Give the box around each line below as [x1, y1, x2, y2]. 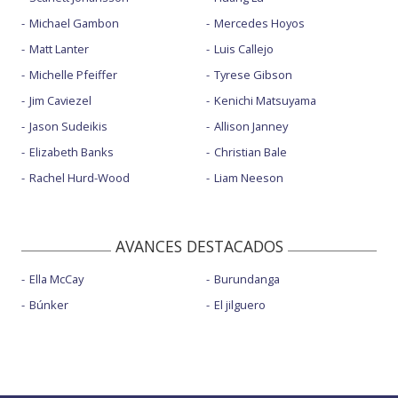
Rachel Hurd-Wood [29, 170, 130, 187]
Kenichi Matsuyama [213, 92, 316, 109]
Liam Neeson [213, 170, 283, 187]
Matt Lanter [29, 41, 89, 58]
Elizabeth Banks [29, 144, 114, 161]
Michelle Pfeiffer [29, 67, 117, 84]
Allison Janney [213, 118, 288, 135]
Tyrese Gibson [213, 67, 292, 84]
